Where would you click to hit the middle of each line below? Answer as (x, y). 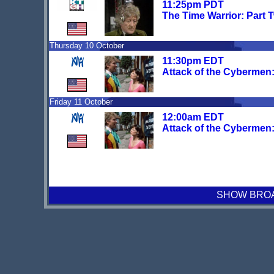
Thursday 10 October (87, 46)
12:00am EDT (193, 117)
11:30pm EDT (193, 61)
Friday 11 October (81, 102)
